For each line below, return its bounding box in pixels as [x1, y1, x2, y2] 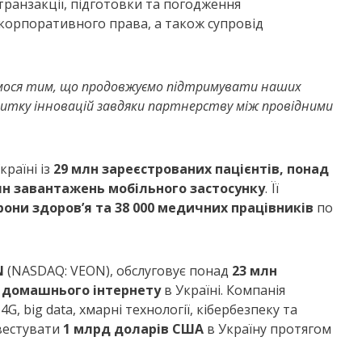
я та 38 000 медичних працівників [84, 199, 314, 217]
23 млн [232, 262, 277, 280]
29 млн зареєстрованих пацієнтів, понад [53, 160, 329, 179]
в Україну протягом [204, 320, 331, 339]
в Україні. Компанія [161, 281, 285, 300]
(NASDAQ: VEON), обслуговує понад [4, 262, 232, 280]
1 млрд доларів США [63, 320, 204, 339]
